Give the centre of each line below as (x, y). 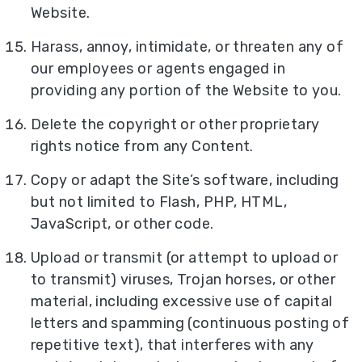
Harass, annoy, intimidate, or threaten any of (187, 46)
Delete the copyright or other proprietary (175, 124)
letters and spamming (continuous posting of (190, 324)
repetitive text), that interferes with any (173, 345)
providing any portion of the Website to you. (186, 90)
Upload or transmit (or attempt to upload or (185, 258)
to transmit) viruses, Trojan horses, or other (183, 280)
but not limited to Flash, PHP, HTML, (159, 202)
